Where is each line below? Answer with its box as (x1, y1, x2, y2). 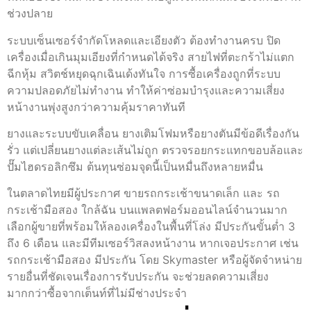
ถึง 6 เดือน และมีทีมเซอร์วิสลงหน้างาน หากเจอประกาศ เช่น (7, 236, 299, 251)
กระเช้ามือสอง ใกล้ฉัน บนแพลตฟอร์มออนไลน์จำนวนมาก (7, 203, 287, 217)
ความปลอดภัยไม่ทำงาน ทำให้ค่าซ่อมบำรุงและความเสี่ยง (7, 83, 285, 97)
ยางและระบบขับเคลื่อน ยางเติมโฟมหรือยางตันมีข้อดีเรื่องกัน (7, 126, 299, 140)
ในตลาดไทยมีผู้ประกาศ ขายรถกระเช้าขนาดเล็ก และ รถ (7, 186, 280, 201)
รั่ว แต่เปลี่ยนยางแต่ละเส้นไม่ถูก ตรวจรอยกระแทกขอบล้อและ (7, 142, 303, 157)
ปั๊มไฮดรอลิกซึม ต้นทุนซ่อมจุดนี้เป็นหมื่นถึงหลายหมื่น (7, 159, 263, 174)
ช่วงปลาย (7, 6, 53, 21)
